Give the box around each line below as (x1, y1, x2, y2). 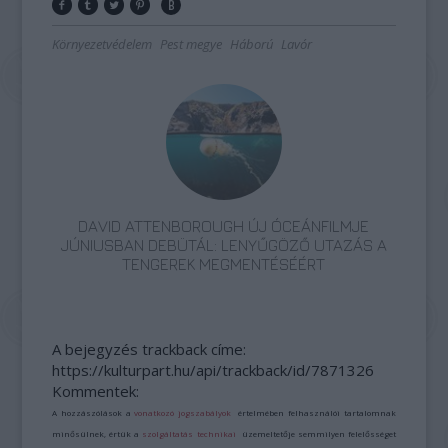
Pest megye (160, 35, 223, 53)
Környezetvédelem (52, 35, 153, 53)
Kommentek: (52, 381, 140, 401)
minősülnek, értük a (52, 428, 143, 439)
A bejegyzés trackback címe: (52, 339, 247, 359)
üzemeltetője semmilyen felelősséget (235, 428, 396, 439)
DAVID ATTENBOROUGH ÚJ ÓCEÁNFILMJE (78, 217, 370, 235)
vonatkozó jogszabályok (134, 407, 232, 418)
